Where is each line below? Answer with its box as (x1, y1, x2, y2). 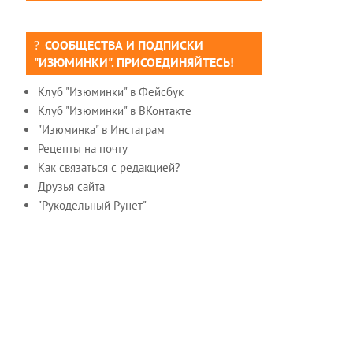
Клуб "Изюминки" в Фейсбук (38, 84, 184, 100)
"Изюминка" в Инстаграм (38, 122, 165, 138)
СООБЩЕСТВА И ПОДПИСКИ (45, 37, 203, 54)
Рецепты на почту (38, 141, 128, 157)
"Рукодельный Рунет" (38, 198, 147, 214)
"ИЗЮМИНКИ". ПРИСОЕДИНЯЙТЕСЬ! (34, 54, 234, 71)
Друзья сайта (38, 179, 105, 195)
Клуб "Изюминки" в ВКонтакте (38, 103, 191, 119)
